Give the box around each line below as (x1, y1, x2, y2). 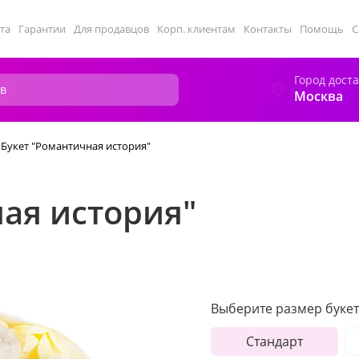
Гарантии (18, 22, 66, 36)
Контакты (244, 22, 292, 36)
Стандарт (245, 333, 303, 350)
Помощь (300, 22, 344, 36)
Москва (294, 87, 343, 105)
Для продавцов (74, 22, 149, 36)
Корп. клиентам (157, 22, 236, 36)
